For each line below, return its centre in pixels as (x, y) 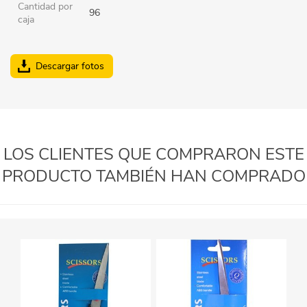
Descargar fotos (70, 66)
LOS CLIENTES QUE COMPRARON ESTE (153, 154)
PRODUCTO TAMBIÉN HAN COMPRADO (153, 176)
